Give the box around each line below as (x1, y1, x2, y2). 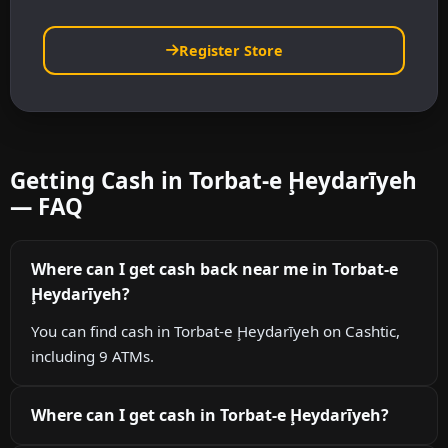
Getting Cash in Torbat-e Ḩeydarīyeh (10, 165, 417, 197)
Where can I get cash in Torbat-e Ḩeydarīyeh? (31, 404, 389, 427)
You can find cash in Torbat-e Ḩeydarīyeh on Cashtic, (31, 321, 400, 342)
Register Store (178, 40, 283, 60)
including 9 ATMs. (31, 346, 154, 367)
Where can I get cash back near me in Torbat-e (31, 258, 398, 281)
